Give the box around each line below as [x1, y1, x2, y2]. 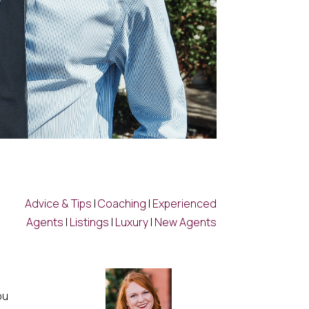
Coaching [97, 195, 146, 211]
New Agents [154, 214, 217, 230]
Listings [69, 214, 109, 230]
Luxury [114, 214, 148, 230]
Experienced [152, 195, 217, 211]
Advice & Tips [24, 195, 92, 211]
